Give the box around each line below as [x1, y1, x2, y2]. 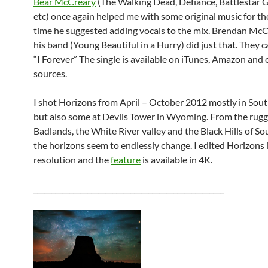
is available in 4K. [141, 153, 212, 165]
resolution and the [33, 153, 111, 165]
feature [111, 153, 141, 165]
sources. [33, 67, 67, 79]
